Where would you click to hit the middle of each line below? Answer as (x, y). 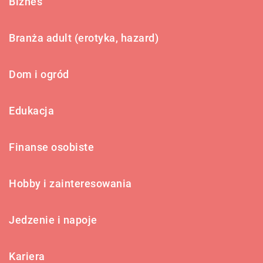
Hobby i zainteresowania (70, 183)
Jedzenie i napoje (53, 220)
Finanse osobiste (51, 147)
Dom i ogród (39, 74)
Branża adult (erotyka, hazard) (84, 38)
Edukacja (31, 110)
